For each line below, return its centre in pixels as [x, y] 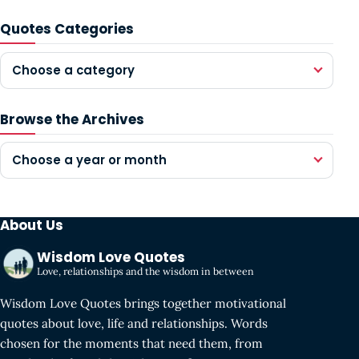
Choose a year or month [89, 160]
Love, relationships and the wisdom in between [145, 271]
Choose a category [73, 70]
